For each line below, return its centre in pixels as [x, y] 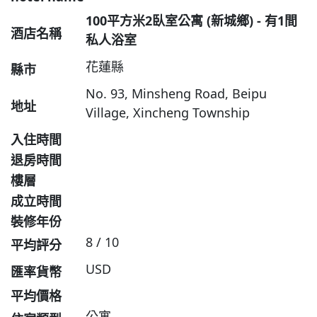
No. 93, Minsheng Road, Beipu [176, 94]
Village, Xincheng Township [167, 113]
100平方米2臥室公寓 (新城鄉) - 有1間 [191, 21]
